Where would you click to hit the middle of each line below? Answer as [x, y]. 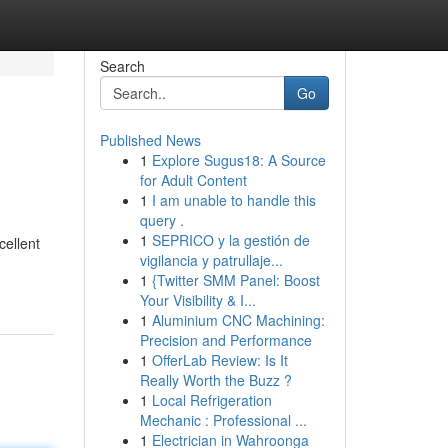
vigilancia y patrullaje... [211, 260]
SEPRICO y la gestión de [230, 240]
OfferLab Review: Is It [219, 360]
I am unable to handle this [233, 200]
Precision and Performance [225, 340]
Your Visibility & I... [197, 300]
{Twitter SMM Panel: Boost [235, 280]
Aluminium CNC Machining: [238, 320]
